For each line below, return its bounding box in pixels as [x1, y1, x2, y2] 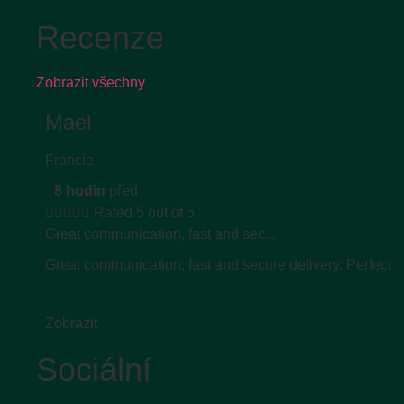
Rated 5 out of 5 [94, 205, 195, 221]
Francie [45, 152, 94, 169]
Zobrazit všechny [36, 75, 145, 91]
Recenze [36, 20, 164, 57]
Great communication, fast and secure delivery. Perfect [45, 257, 391, 273]
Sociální [36, 352, 151, 389]
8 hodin [54, 183, 106, 199]
